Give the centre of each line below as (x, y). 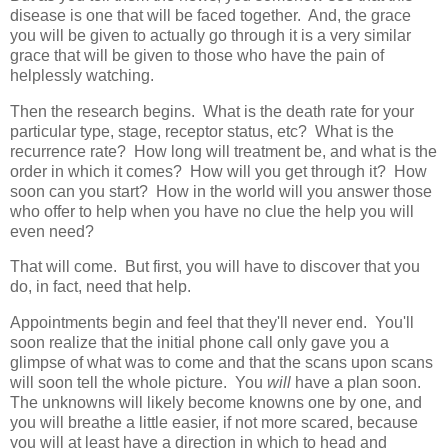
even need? (52, 231)
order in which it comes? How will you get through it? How (218, 171)
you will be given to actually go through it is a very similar (210, 35)
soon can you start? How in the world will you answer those (221, 191)
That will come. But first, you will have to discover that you (215, 267)
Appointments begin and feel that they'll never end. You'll (212, 323)
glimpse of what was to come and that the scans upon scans (221, 363)
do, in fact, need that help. (100, 287)
